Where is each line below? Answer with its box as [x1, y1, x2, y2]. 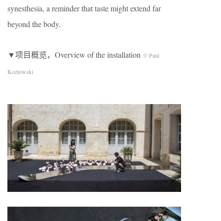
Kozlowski [7, 68, 33, 75]
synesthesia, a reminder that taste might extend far [7, 3, 161, 13]
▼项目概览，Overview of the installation [7, 49, 143, 60]
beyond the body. [7, 19, 61, 29]
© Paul [143, 51, 159, 59]
